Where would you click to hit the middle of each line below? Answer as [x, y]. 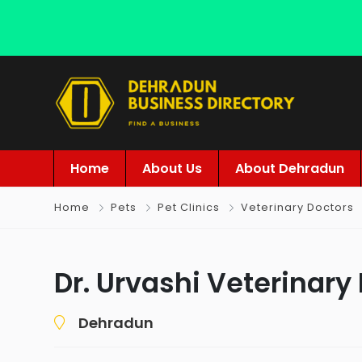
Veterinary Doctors [297, 207]
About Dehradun [290, 168]
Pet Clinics [189, 207]
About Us [172, 168]
